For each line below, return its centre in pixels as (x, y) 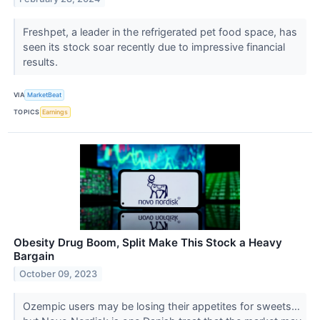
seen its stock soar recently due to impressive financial (154, 46)
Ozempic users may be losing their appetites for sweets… (161, 306)
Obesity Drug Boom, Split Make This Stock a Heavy (148, 242)
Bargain (34, 256)
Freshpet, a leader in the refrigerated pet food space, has (160, 31)
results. (41, 61)
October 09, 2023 (59, 274)
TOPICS (27, 112)
